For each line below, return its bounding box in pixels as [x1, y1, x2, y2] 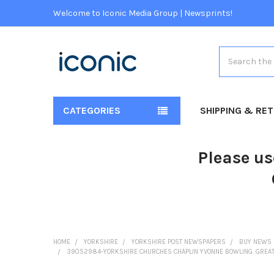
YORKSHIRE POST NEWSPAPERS [131, 237, 226, 246]
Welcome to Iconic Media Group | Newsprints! [53, 7, 232, 18]
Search [218, 47, 247, 58]
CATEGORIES [62, 104, 120, 116]
